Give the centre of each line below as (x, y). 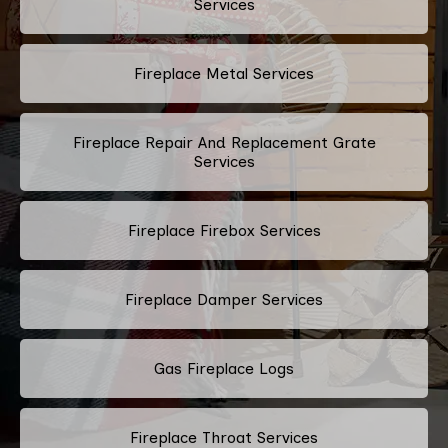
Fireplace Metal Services (224, 73)
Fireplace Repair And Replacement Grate (224, 142)
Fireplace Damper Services (224, 299)
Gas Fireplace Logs (224, 368)
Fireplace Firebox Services (224, 230)
